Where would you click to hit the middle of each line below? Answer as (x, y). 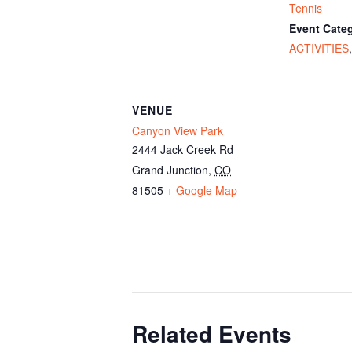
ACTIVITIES (319, 48)
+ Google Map (202, 190)
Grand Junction (170, 170)
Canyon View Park (178, 130)
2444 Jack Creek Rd (183, 149)
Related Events (212, 334)
